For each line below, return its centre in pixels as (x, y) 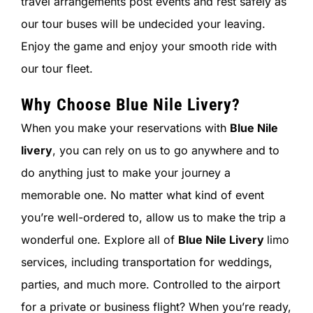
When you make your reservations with (125, 128)
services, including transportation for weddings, (146, 262)
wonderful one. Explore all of (99, 240)
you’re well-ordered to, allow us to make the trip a (153, 218)
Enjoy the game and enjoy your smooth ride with (148, 46)
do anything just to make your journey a (125, 173)
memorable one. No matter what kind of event (142, 195)
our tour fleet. (57, 69)
